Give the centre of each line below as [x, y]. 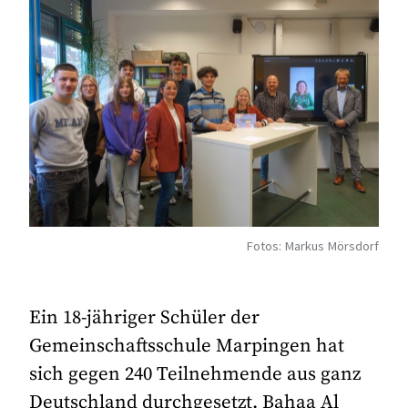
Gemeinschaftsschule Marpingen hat [187, 346]
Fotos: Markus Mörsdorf [312, 246]
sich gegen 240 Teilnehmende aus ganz [195, 374]
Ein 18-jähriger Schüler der [145, 317]
